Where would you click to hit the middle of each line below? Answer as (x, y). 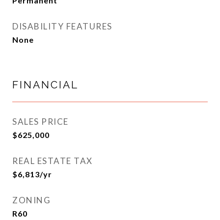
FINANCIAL (45, 85)
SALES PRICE (41, 122)
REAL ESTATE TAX (53, 161)
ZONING (31, 200)
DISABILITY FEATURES (62, 26)
